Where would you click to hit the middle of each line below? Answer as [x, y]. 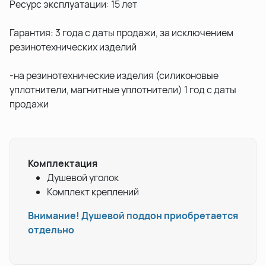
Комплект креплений [93, 192]
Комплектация [63, 164]
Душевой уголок [83, 178]
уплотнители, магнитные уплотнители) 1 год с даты [123, 90]
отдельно [51, 230]
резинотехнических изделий [73, 47]
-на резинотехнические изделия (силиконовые [114, 76]
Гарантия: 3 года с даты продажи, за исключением [121, 33]
